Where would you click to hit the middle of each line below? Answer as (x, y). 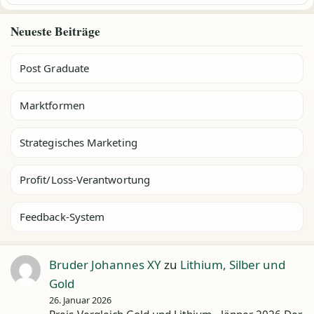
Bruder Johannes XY (105, 265)
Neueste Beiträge (55, 32)
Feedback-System (62, 217)
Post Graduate (54, 68)
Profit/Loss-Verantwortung (85, 180)
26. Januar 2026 (81, 300)
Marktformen (52, 105)
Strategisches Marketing (78, 143)
